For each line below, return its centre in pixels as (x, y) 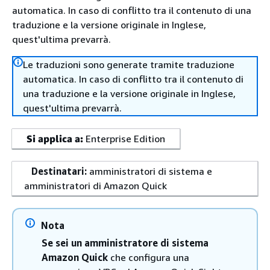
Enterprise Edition (125, 139)
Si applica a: (55, 139)
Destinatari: (59, 171)
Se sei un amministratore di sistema (125, 243)
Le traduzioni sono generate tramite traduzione (129, 64)
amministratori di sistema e (149, 171)
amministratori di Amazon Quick (97, 186)
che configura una (149, 257)
